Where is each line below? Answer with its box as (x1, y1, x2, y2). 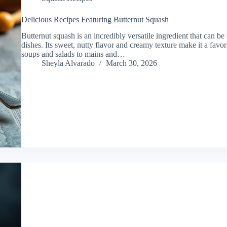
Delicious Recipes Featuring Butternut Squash (21, 15, 169, 24)
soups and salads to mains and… (21, 50, 125, 59)
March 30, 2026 (105, 59, 157, 68)
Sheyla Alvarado (41, 59, 95, 68)
